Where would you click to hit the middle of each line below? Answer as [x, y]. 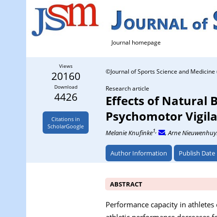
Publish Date [197, 153]
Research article [127, 88]
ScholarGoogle [66, 126]
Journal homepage [136, 42]
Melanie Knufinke [129, 133]
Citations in [66, 119]
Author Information [139, 153]
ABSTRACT [126, 184]
